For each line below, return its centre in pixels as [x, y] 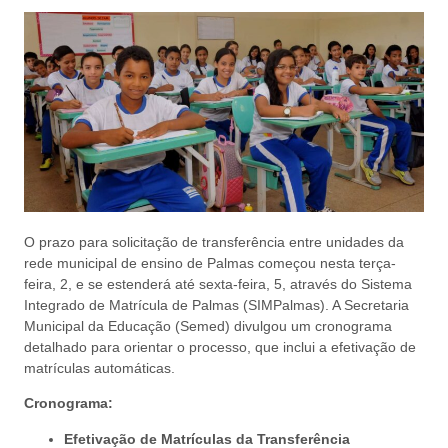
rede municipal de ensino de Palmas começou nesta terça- [210, 263]
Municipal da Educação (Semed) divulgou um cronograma [208, 326]
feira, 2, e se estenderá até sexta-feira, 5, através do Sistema [218, 284]
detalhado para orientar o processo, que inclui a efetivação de [220, 347]
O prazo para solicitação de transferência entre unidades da [214, 242]
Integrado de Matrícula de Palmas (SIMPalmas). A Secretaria [216, 305]
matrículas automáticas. [99, 368]
